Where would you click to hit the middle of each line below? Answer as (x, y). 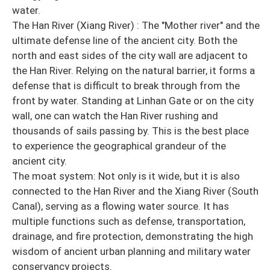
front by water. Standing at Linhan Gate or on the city (133, 100)
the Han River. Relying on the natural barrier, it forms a (133, 70)
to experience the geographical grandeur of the (119, 146)
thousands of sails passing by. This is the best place (130, 130)
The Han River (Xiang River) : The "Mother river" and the (136, 25)
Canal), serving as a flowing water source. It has (121, 206)
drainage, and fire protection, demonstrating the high (133, 236)
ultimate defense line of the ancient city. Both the (125, 40)
